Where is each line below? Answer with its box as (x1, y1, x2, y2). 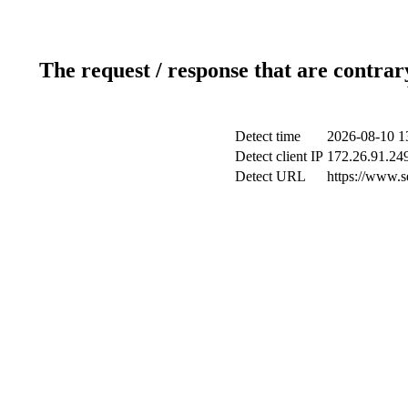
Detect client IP (234, 148, 323, 164)
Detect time (234, 127, 301, 144)
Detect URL (234, 168, 306, 184)
